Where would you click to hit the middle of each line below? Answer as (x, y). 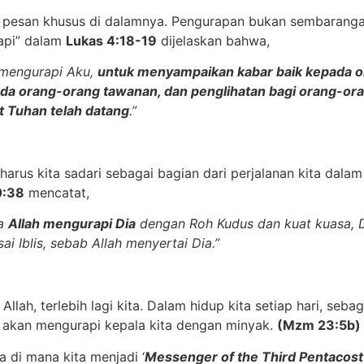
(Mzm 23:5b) (319, 325)
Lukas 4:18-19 (111, 40)
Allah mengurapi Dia (72, 224)
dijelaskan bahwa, (213, 40)
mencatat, (57, 192)
